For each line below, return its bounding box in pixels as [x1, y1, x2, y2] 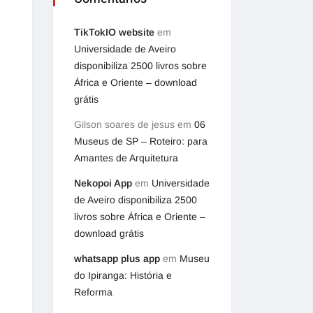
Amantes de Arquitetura [74, 152, 178, 163]
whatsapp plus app [74, 253, 160, 264]
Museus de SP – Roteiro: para [74, 136, 208, 147]
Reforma [74, 286, 112, 298]
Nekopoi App [74, 177, 132, 189]
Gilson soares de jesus [74, 119, 175, 130]
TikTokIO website [74, 27, 154, 38]
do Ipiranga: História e [74, 270, 172, 281]
